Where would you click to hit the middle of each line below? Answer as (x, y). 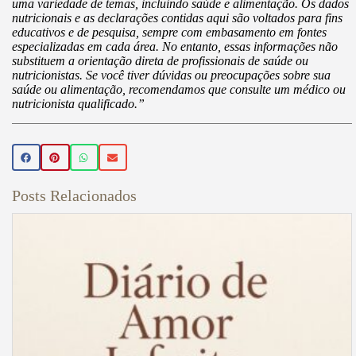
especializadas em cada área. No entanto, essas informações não (175, 47)
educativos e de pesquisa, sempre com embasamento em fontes (169, 33)
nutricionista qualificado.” (78, 104)
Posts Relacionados (74, 196)
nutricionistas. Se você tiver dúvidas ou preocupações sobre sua (171, 75)
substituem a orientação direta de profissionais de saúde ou (160, 61)
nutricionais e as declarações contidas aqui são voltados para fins (177, 18)
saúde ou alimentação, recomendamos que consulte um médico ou (179, 90)
